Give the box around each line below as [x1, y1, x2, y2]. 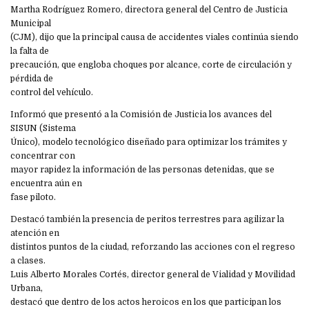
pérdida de [10, 74, 53, 84]
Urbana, [10, 283, 43, 294]
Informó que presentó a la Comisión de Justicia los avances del [10, 110, 272, 120]
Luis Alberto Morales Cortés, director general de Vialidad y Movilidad [10, 270, 295, 280]
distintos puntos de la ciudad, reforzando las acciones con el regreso [10, 242, 295, 252]
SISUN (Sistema [10, 123, 76, 134]
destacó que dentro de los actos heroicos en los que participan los [10, 297, 281, 308]
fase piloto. [10, 192, 56, 203]
